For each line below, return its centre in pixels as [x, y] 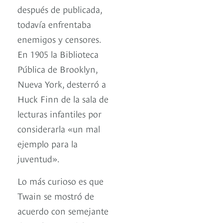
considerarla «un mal [59, 128]
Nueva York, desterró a [62, 84]
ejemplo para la [48, 143]
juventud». [39, 158]
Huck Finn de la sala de [63, 99]
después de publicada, [60, 9]
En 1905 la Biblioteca [58, 54]
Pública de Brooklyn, [57, 69]
